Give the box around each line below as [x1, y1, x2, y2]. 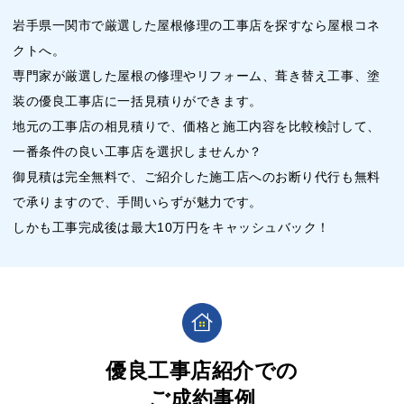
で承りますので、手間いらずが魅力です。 [13, 195, 262, 210]
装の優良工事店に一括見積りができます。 [13, 94, 262, 109]
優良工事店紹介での [105, 359, 299, 383]
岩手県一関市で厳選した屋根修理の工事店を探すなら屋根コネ [13, 18, 381, 33]
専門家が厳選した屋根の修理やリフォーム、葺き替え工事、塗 [13, 69, 381, 84]
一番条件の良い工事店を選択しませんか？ [13, 144, 262, 160]
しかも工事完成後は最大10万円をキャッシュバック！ [13, 220, 330, 235]
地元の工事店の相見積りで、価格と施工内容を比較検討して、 [13, 119, 381, 134]
